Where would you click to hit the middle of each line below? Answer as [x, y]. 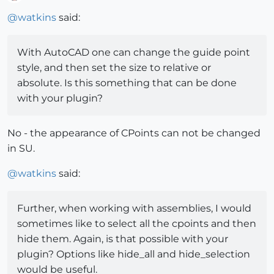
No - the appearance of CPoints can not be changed [134, 133]
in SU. [21, 149]
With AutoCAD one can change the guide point [134, 53]
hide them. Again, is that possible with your [123, 239]
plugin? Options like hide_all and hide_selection [134, 254]
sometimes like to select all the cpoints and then [137, 224]
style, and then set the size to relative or [114, 68]
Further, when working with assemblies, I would [134, 209]
